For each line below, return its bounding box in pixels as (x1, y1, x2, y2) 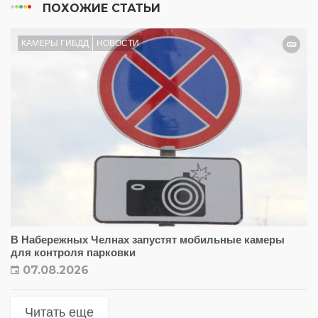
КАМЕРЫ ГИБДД (21, 38, 89, 49)
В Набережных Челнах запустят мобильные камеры (11, 234, 285, 246)
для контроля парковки (11, 246, 136, 259)
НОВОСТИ (97, 38, 139, 49)
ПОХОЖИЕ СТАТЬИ (39, 1, 160, 16)
